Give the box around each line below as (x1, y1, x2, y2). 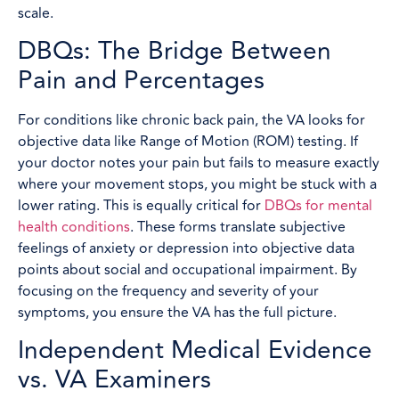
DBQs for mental (265, 195, 372, 216)
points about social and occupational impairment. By (18, 259, 357, 281)
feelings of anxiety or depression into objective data (18, 238, 354, 259)
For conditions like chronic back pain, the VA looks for (18, 110, 365, 131)
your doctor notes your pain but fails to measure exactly (18, 152, 379, 174)
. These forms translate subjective (130, 216, 346, 238)
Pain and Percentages (18, 61, 265, 100)
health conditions (18, 216, 130, 238)
